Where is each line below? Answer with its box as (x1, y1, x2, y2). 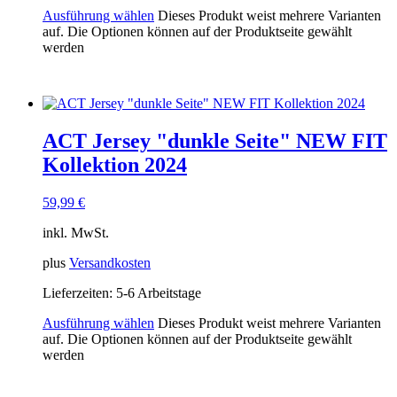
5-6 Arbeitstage (116, 284, 201, 300)
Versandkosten (69, 254, 151, 270)
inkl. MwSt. (43, 224, 109, 240)
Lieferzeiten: (43, 284, 116, 300)
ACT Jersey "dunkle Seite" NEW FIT (43, 128, 387, 152)
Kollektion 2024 (43, 152, 187, 176)
